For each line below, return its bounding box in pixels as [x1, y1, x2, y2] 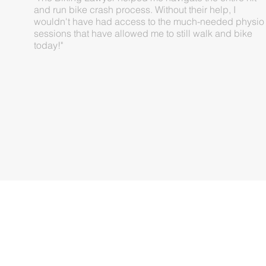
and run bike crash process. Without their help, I [34, 4, 236, 16]
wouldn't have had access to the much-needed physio [34, 15, 265, 28]
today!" [34, 39, 64, 52]
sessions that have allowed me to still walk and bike [34, 27, 253, 40]
